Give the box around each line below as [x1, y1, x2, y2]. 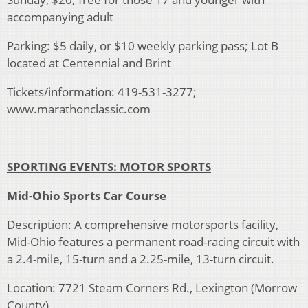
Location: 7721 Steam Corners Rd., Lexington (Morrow [7, 280, 297, 296]
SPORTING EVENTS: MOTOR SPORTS [7, 159, 211, 175]
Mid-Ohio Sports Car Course [7, 188, 166, 204]
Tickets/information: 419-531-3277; [7, 84, 197, 100]
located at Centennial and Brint [7, 55, 171, 71]
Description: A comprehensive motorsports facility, [7, 217, 278, 233]
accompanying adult [7, 9, 113, 25]
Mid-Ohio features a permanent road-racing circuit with [7, 234, 300, 250]
